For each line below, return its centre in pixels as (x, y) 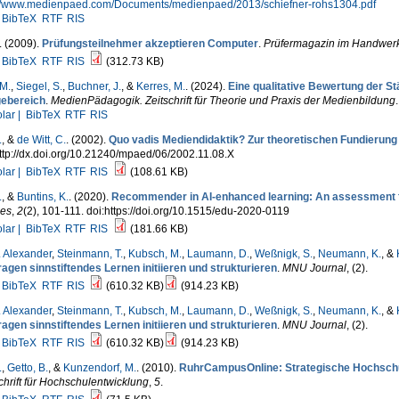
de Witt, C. (41, 140)
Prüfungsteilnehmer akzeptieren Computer (150, 44)
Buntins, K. (42, 197)
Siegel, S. (39, 86)
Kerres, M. (160, 86)
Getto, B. (27, 368)
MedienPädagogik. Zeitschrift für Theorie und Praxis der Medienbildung (223, 101)
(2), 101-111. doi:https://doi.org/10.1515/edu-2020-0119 (156, 211)
